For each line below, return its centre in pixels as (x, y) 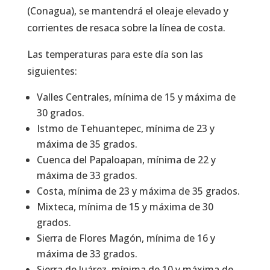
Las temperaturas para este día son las (115, 54)
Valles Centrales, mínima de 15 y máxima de (136, 97)
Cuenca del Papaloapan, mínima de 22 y (126, 159)
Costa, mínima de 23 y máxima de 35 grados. (139, 191)
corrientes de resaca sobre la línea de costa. (126, 27)
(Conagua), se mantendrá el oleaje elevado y (127, 11)
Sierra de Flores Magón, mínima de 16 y (126, 238)
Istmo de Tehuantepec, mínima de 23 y (125, 128)
